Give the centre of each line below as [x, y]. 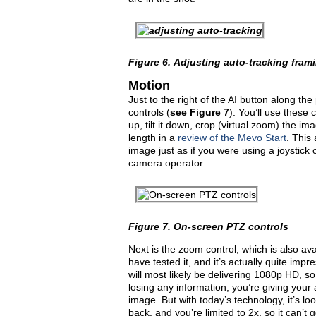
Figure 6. [151, 62]
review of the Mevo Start [232, 138]
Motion [149, 85]
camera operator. [167, 163]
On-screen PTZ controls [231, 226]
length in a [153, 138]
